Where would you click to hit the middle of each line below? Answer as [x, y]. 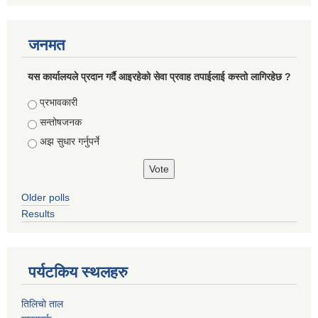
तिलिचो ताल [42, 304]
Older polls [45, 198]
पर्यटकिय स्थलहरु [78, 273]
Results [38, 214]
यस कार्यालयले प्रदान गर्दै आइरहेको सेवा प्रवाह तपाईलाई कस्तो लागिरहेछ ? [159, 77]
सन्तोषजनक [60, 122]
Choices [47, 103]
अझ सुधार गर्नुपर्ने [69, 142]
